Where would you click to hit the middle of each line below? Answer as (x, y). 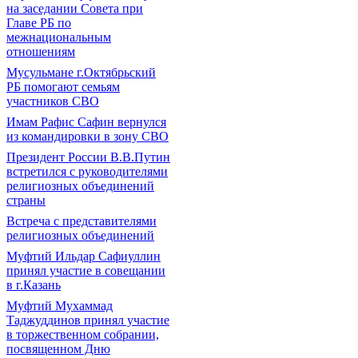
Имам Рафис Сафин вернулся (86, 122)
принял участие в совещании (86, 270)
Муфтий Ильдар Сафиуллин (84, 256)
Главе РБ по (39, 23)
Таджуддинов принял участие (88, 320)
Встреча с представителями (82, 221)
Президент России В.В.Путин (88, 157)
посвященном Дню (58, 349)
